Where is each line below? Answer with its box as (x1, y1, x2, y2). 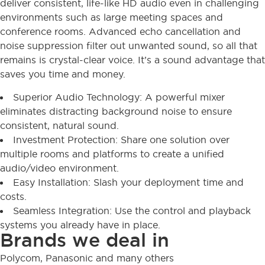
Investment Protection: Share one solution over (13, 133, 230, 146)
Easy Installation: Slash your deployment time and (13, 176, 244, 188)
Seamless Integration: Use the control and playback (13, 204, 251, 216)
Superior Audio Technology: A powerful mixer (13, 91, 225, 103)
